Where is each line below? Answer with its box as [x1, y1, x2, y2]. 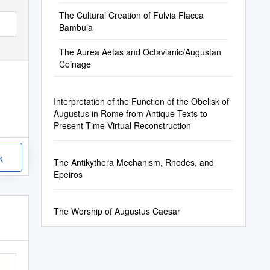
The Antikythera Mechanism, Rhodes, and [53, 156, 214, 168]
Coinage [58, 58, 91, 70]
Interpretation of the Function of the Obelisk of [53, 95, 229, 107]
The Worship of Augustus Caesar [53, 205, 180, 217]
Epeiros [53, 168, 83, 180]
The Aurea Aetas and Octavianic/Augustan [58, 46, 221, 58]
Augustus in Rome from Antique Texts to [53, 107, 207, 119]
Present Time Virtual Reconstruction [53, 119, 191, 131]
